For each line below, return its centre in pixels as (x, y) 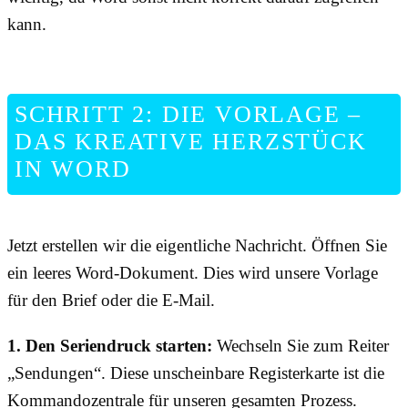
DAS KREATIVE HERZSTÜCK (191, 142)
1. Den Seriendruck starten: (110, 346)
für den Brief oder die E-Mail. (111, 301)
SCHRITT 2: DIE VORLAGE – (189, 115)
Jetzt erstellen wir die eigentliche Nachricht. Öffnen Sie (197, 246)
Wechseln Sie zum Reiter (301, 346)
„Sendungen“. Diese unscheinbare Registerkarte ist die (196, 373)
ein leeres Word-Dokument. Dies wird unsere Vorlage (193, 273)
